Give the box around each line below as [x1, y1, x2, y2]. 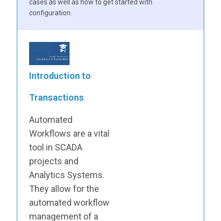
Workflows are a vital [29, 128, 110, 139]
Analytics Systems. [29, 169, 105, 180]
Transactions [29, 92, 84, 103]
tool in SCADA [29, 142, 82, 152]
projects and [29, 155, 78, 166]
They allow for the [29, 183, 99, 194]
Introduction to [29, 70, 91, 81]
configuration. [29, 9, 72, 17]
